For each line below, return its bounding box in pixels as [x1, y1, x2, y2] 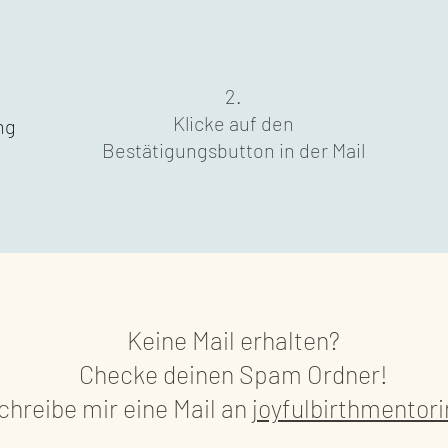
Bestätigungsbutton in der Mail [102, 138, 365, 162]
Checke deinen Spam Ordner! [78, 359, 388, 389]
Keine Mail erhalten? [126, 325, 340, 355]
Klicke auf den [173, 111, 294, 135]
